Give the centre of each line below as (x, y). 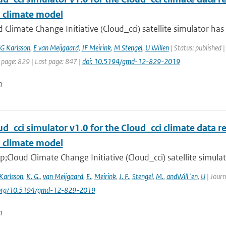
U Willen (157, 48)
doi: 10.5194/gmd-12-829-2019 (131, 61)
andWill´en (182, 176)
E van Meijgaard (56, 48)
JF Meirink (96, 48)
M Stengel (128, 48)
